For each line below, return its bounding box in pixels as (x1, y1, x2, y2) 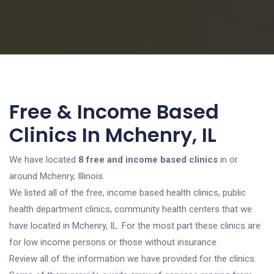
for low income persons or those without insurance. (9, 237, 218, 248)
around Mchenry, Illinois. (9, 171, 105, 182)
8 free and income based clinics (78, 154, 218, 165)
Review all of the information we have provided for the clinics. (9, 253, 256, 264)
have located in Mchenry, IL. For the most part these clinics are (9, 220, 261, 231)
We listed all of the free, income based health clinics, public (9, 187, 246, 198)
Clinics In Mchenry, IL (9, 121, 217, 149)
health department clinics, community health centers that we (9, 204, 252, 215)
